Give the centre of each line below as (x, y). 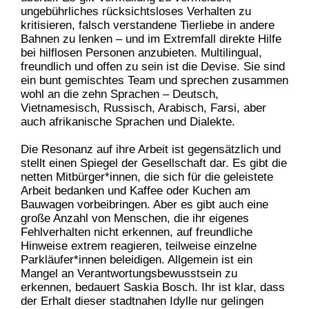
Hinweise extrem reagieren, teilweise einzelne (139, 246)
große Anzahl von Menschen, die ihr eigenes (135, 218)
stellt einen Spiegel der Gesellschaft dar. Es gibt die (154, 163)
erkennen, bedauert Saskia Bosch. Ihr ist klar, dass (153, 287)
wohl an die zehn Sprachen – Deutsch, (120, 94)
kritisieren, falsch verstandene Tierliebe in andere (148, 25)
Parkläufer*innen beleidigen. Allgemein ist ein (137, 259)
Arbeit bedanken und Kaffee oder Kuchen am (136, 190)
